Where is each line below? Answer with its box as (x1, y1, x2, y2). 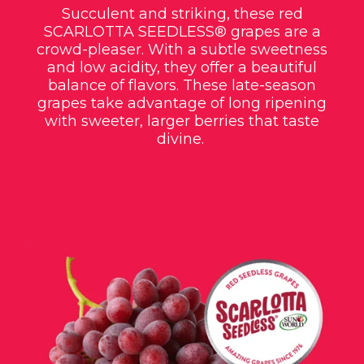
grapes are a (230, 22, 321, 41)
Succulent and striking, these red (61, 4, 303, 23)
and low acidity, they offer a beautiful (47, 58, 317, 76)
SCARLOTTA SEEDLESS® (43, 22, 231, 41)
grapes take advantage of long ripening (37, 93, 327, 112)
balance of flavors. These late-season (48, 76, 316, 94)
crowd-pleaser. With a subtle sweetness (37, 40, 327, 58)
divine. (156, 129, 208, 148)
